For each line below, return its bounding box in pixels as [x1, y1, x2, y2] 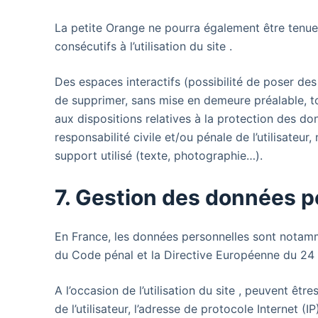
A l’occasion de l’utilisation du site [55, 283, 239, 297]
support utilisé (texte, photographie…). [55, 148, 263, 163]
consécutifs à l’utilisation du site [55, 39, 230, 53]
